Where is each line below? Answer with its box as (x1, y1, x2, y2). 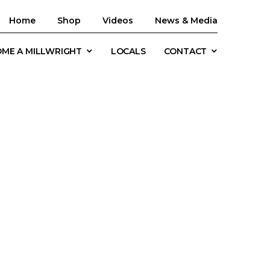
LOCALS (110, 46, 146, 57)
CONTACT (163, 46, 207, 57)
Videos (102, 15, 133, 26)
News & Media (155, 15, 218, 26)
